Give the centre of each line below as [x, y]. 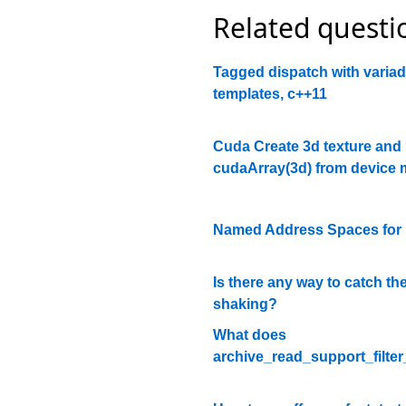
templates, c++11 [270, 94]
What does [249, 335]
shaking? [245, 304]
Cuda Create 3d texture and [307, 146]
